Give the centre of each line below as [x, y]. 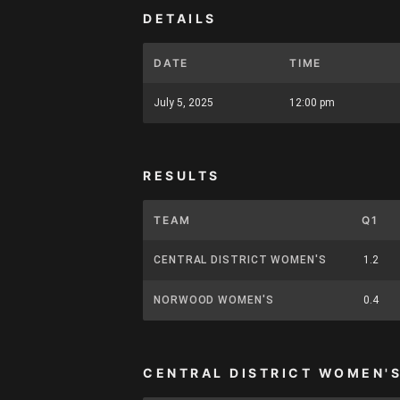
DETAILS [180, 18]
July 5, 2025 [183, 103]
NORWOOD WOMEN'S [214, 300]
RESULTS [182, 175]
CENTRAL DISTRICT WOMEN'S [240, 260]
